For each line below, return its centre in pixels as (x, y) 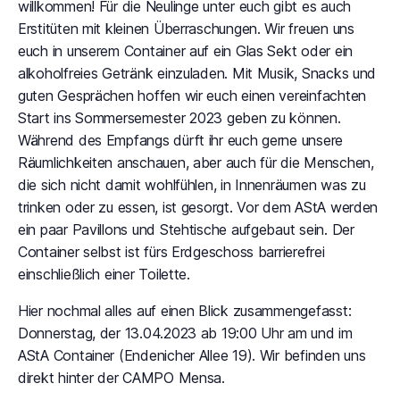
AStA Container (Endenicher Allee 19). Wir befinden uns (192, 355)
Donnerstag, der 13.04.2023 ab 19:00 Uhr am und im (185, 333)
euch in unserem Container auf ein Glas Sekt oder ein (185, 51)
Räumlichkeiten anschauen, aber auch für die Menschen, (196, 162)
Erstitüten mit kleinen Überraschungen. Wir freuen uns (186, 29)
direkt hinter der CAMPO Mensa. (121, 378)
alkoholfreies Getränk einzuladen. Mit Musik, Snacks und (197, 73)
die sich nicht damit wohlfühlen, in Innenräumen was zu (192, 185)
